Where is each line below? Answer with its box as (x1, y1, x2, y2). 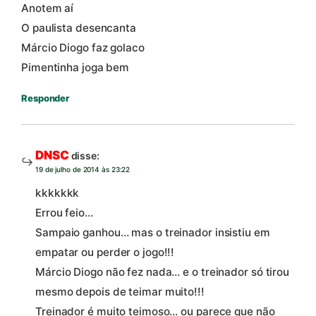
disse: (71, 149, 99, 162)
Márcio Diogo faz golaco (21, 40, 145, 54)
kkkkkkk (35, 186, 80, 200)
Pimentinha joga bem (21, 60, 130, 74)
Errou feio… (35, 206, 93, 220)
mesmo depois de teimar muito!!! (35, 285, 205, 299)
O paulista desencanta (21, 20, 136, 35)
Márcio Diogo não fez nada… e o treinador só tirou (35, 265, 290, 279)
